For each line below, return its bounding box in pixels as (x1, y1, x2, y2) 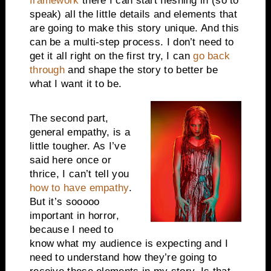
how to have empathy (29, 181, 129, 194)
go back (193, 50, 230, 62)
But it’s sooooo (29, 195, 100, 207)
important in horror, (29, 209, 119, 221)
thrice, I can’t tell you (29, 168, 129, 180)
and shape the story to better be (65, 64, 218, 76)
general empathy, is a (29, 126, 131, 138)
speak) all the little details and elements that (29, 8, 238, 21)
